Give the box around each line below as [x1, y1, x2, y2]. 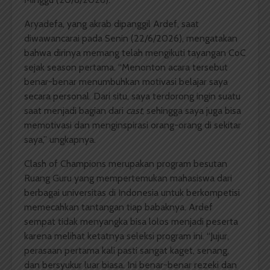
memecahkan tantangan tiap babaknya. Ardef [24, 201, 213, 213]
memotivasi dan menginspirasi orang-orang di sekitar [24, 119, 241, 131]
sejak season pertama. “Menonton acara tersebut [24, 61, 228, 74]
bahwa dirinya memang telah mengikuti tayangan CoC [24, 47, 246, 59]
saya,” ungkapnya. [24, 134, 96, 146]
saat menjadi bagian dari [24, 105, 126, 117]
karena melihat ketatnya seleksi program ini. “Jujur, [24, 230, 229, 242]
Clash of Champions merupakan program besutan [24, 158, 227, 170]
